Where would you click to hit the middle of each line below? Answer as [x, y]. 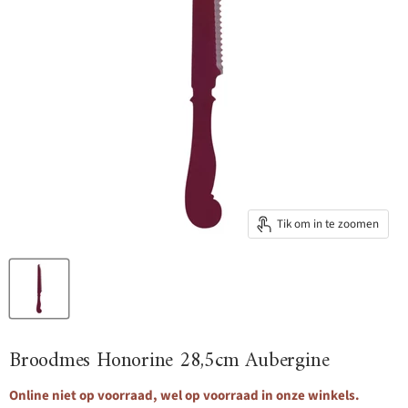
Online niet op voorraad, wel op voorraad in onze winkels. [184, 396]
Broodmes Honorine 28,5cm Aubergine [169, 362]
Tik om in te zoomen [328, 224]
